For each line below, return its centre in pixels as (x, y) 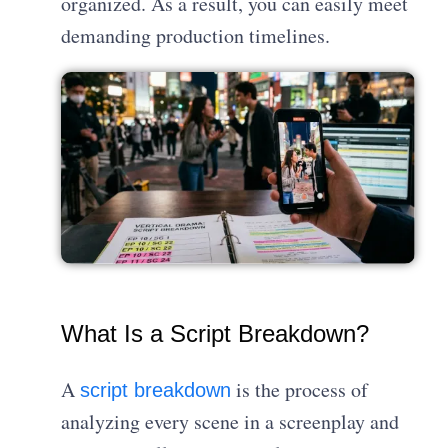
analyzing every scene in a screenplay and (230, 422)
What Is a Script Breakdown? (215, 334)
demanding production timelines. (196, 35)
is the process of (300, 390)
